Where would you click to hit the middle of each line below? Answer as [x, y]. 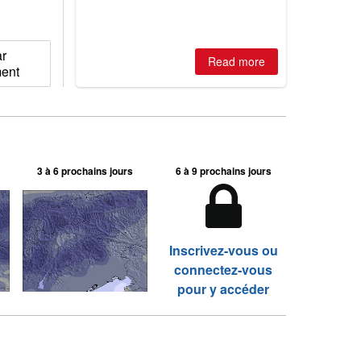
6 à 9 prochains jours [223, 171]
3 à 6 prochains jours [85, 171]
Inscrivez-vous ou [223, 250]
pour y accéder [224, 289]
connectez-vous [224, 270]
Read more [236, 61]
